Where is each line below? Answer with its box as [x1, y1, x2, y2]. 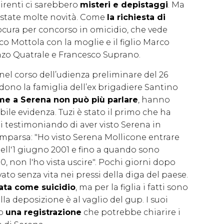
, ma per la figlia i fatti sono [75, 182, 188, 192]
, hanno [138, 94, 170, 104]
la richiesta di [107, 12, 165, 22]
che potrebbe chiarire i [81, 207, 180, 217]
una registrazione [5, 207, 81, 217]
